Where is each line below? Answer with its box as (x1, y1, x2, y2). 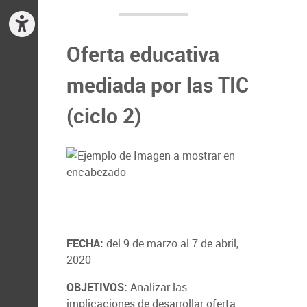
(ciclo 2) (66, 101, 141, 130)
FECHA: (66, 236, 103, 251)
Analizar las (127, 280, 187, 295)
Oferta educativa (66, 40, 219, 68)
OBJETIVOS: (66, 280, 127, 295)
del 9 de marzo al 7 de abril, (103, 236, 238, 251)
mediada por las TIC (66, 71, 249, 99)
